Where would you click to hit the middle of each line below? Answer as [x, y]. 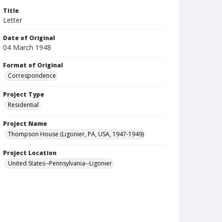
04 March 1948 [27, 47]
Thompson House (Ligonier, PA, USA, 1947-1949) [76, 134]
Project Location [30, 153]
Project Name [25, 124]
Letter [13, 20]
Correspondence [32, 76]
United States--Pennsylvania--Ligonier [60, 163]
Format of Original [33, 65]
